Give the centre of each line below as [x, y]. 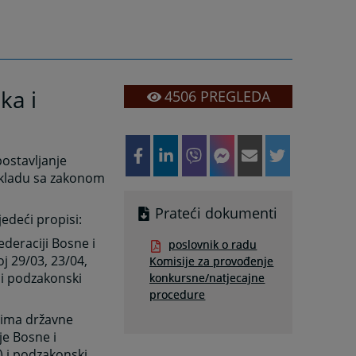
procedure [178, 295]
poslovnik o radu [213, 245]
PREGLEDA [233, 97]
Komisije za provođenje [212, 261]
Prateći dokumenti [217, 213]
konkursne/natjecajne [207, 278]
